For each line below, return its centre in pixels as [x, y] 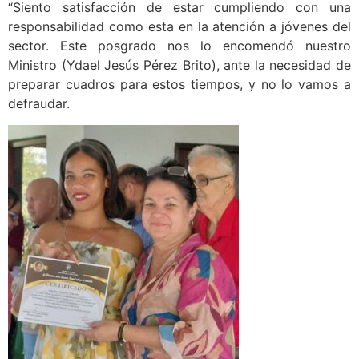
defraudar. [39, 104]
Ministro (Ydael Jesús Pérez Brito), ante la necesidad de [179, 65]
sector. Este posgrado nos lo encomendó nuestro [179, 46]
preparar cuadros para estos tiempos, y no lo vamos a [179, 85]
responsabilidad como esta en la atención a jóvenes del [179, 27]
